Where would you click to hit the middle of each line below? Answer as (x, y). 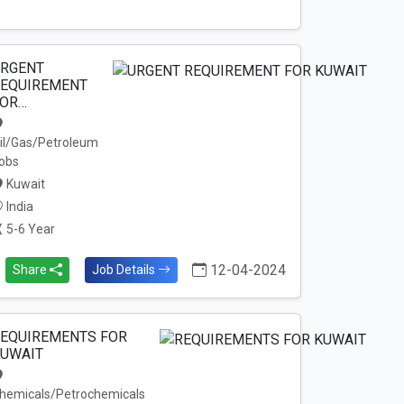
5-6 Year (29, 229)
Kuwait (24, 184)
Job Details (124, 270)
